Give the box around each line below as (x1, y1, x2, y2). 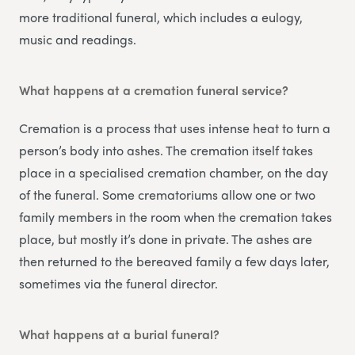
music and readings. (19, 29, 136, 48)
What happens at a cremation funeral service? (19, 80, 288, 99)
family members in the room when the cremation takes (19, 207, 332, 226)
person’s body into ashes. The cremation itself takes (19, 140, 313, 159)
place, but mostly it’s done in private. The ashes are (19, 229, 312, 248)
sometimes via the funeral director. (19, 273, 218, 292)
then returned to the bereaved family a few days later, (19, 251, 330, 270)
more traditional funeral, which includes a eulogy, (19, 7, 303, 26)
